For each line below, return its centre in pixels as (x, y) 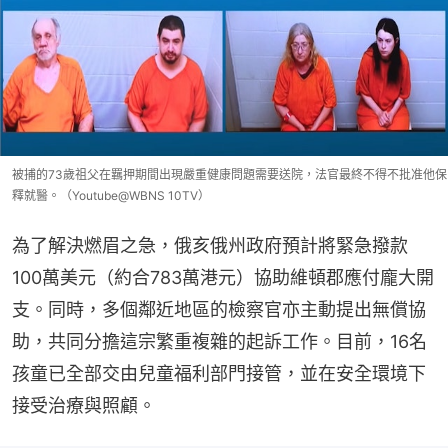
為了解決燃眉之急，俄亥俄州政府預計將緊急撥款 (210, 246)
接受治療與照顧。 (84, 406)
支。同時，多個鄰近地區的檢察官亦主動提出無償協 (219, 310)
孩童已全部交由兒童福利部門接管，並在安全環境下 (219, 374)
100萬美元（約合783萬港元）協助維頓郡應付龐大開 (223, 278)
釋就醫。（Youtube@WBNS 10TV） (111, 196)
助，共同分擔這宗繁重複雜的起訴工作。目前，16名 (219, 342)
